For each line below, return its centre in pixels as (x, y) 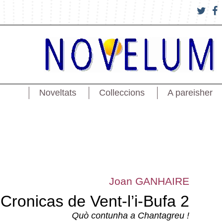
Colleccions (122, 93)
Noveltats (57, 93)
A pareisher (190, 93)
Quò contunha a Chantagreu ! (131, 216)
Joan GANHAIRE (149, 181)
